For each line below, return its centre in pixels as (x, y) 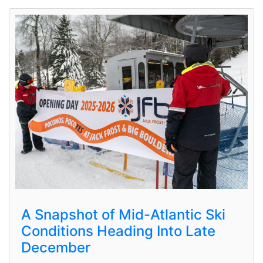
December (56, 247)
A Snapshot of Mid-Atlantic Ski (123, 214)
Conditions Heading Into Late (118, 231)
